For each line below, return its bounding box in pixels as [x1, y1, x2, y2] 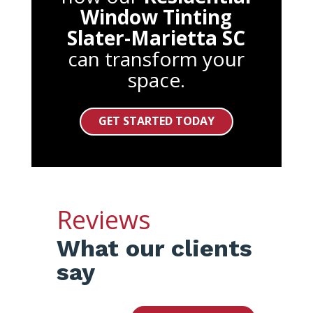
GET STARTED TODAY [98, 113, 214, 129]
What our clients [56, 234, 252, 263]
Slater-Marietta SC [67, 24, 246, 51]
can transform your [68, 45, 245, 72]
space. [127, 66, 185, 93]
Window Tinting [80, 3, 233, 30]
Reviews [56, 203, 151, 238]
